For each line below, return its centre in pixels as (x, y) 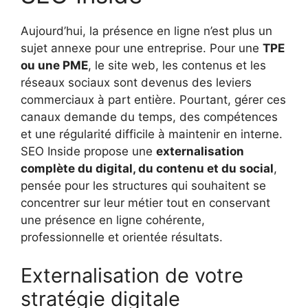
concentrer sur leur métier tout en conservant (145, 203)
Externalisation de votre (132, 275)
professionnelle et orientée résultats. (122, 238)
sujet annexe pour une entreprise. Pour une (142, 48)
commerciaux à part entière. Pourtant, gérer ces (153, 100)
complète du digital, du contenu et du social (147, 169)
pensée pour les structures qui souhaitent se (143, 186)
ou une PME (54, 66)
